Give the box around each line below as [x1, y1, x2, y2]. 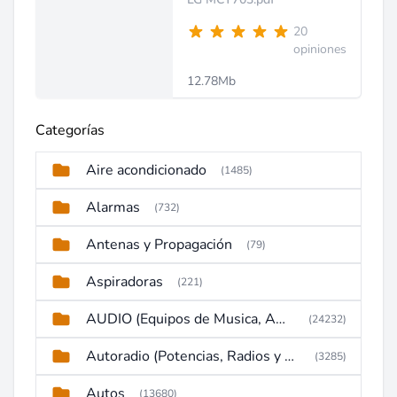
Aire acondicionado [86, 160, 206, 180]
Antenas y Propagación [86, 235, 232, 254]
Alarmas [86, 198, 140, 217]
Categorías [35, 121, 105, 140]
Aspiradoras [86, 272, 163, 292]
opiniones [293, 41, 346, 58]
